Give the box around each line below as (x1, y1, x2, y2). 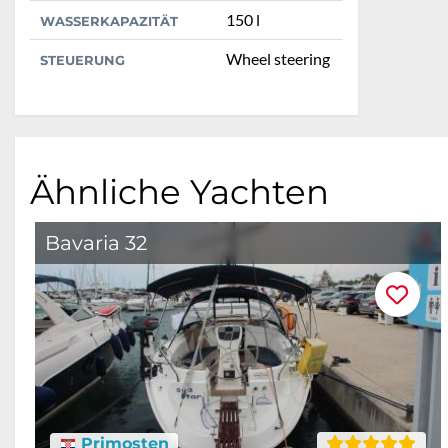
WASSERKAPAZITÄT (40, 12, 178, 29)
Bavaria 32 (45, 230, 147, 255)
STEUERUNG (40, 51, 125, 68)
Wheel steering (226, 48, 330, 68)
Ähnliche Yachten (30, 170, 329, 213)
